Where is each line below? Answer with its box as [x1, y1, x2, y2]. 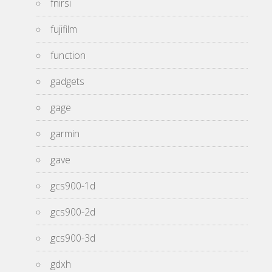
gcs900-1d [50, 178, 95, 192]
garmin [50, 126, 80, 140]
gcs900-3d [50, 231, 95, 245]
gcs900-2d [50, 205, 95, 219]
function [50, 48, 86, 62]
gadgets [50, 74, 84, 88]
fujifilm [50, 22, 77, 36]
